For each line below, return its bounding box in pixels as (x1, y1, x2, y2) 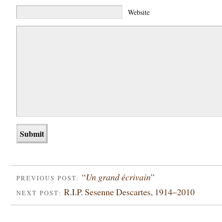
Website (128, 7, 150, 17)
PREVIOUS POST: (16, 173, 82, 182)
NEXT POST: (16, 189, 64, 198)
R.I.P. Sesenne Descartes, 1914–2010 (64, 186, 195, 198)
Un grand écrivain (86, 170, 151, 183)
